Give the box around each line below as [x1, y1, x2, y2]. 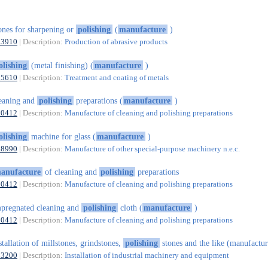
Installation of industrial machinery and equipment [64, 251, 229, 260]
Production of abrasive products [64, 37, 167, 47]
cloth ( [117, 202, 142, 212]
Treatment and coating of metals [64, 72, 169, 82]
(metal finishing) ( [28, 60, 93, 70]
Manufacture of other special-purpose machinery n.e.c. [64, 144, 240, 153]
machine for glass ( [28, 131, 96, 141]
